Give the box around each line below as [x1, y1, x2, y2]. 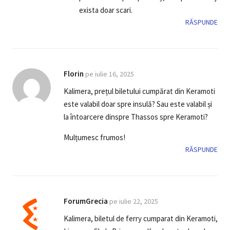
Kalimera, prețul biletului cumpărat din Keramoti [64, 86, 215, 97]
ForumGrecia [64, 196, 108, 206]
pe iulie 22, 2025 [109, 197, 158, 206]
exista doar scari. [79, 5, 132, 15]
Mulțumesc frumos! [64, 132, 125, 143]
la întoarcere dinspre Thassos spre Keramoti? [64, 112, 208, 122]
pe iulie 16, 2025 [85, 69, 134, 79]
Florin [64, 69, 84, 79]
